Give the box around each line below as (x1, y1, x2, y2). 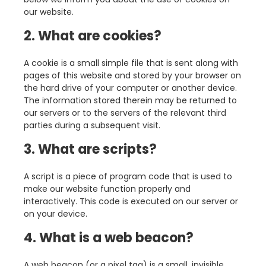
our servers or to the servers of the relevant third (24, 107, 226, 119)
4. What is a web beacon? (24, 229, 194, 248)
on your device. (24, 208, 87, 220)
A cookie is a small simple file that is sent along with (24, 57, 238, 69)
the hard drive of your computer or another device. (24, 82, 237, 94)
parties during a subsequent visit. (24, 119, 160, 132)
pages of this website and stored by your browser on (24, 69, 241, 82)
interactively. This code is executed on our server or (24, 195, 238, 208)
